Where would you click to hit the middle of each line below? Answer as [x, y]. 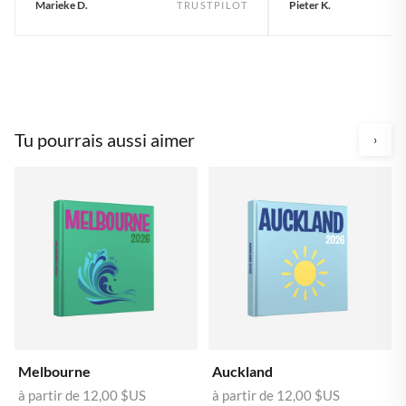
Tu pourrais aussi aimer [105, 139]
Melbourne [54, 371]
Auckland [242, 371]
